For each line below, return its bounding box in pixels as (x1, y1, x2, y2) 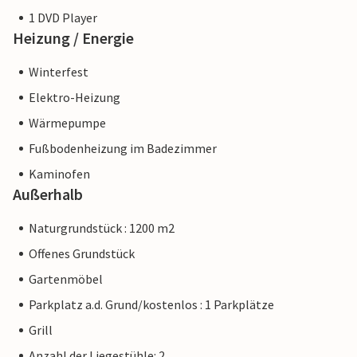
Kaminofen (29, 166, 90, 182)
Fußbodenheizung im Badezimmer (29, 140, 217, 157)
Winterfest (29, 64, 88, 80)
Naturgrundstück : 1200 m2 (29, 220, 175, 237)
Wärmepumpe (29, 115, 106, 131)
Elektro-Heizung (29, 89, 120, 106)
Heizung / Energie (13, 28, 134, 49)
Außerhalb (13, 184, 83, 205)
